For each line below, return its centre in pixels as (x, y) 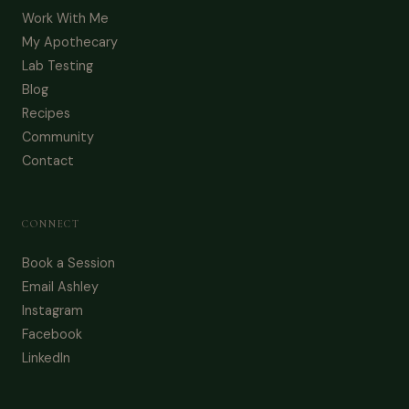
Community (58, 137)
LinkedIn (46, 358)
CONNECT (51, 225)
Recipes (46, 114)
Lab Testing (58, 66)
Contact (48, 161)
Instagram (52, 311)
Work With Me (65, 19)
